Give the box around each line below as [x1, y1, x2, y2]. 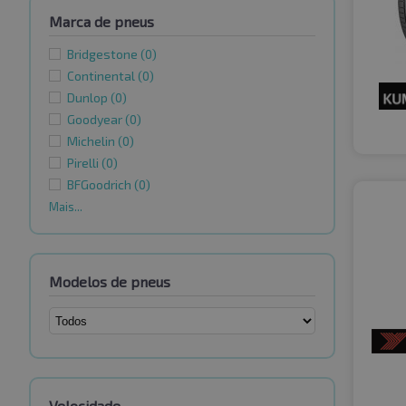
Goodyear [67, 111, 125, 128]
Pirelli [67, 155, 101, 171]
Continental [67, 68, 138, 84]
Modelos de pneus [49, 273, 170, 291]
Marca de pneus [49, 13, 154, 31]
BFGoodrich [67, 177, 134, 193]
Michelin [67, 133, 118, 150]
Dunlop [67, 90, 111, 106]
